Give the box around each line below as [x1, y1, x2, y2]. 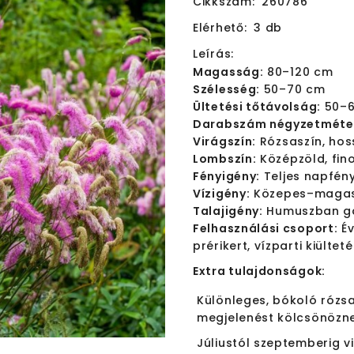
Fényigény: [193, 168, 260, 184]
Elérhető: [193, 20, 247, 36]
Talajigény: [193, 203, 263, 219]
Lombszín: [193, 151, 257, 167]
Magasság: [193, 64, 264, 80]
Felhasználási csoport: [193, 220, 338, 236]
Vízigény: [193, 186, 250, 201]
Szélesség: [193, 81, 260, 97]
